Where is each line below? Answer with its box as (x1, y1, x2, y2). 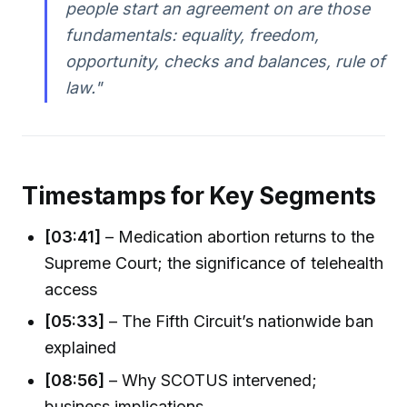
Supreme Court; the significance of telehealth (45, 253, 384, 273)
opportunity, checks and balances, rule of (65, 52, 385, 72)
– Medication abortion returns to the (101, 226, 375, 246)
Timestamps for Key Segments (22, 181, 376, 210)
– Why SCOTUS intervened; (104, 370, 318, 390)
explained (45, 338, 117, 358)
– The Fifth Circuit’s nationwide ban (104, 312, 374, 332)
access (45, 279, 98, 299)
